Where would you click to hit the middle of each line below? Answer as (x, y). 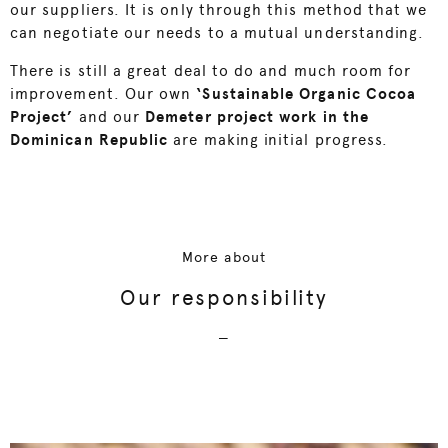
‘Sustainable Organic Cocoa (306, 94)
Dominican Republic (89, 140)
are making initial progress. (278, 140)
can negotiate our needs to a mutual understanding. (217, 33)
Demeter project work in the (257, 117)
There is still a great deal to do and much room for (211, 71)
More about (224, 257)
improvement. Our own (103, 94)
